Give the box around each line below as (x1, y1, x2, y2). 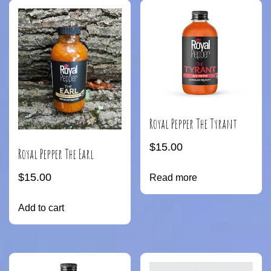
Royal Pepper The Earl (18, 145, 94, 162)
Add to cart (18, 202, 64, 213)
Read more (149, 172, 198, 183)
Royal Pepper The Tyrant (149, 115, 238, 132)
